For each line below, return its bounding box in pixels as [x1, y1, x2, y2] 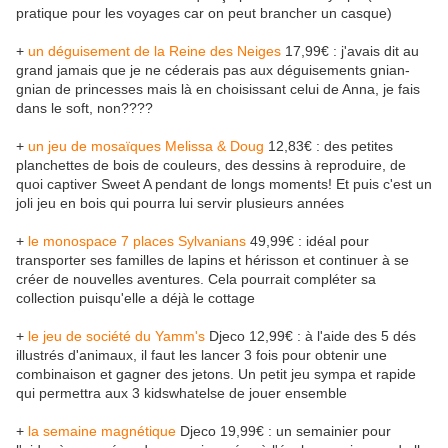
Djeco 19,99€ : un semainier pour [176, 423, 391, 440]
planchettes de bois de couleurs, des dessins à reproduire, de [16, 157, 406, 174]
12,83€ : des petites [264, 138, 393, 155]
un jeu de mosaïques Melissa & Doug [28, 138, 264, 155]
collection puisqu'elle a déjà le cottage [16, 290, 255, 307]
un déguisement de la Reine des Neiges [28, 43, 281, 60]
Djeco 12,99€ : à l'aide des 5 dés [205, 328, 416, 345]
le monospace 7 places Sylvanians [28, 233, 246, 250]
